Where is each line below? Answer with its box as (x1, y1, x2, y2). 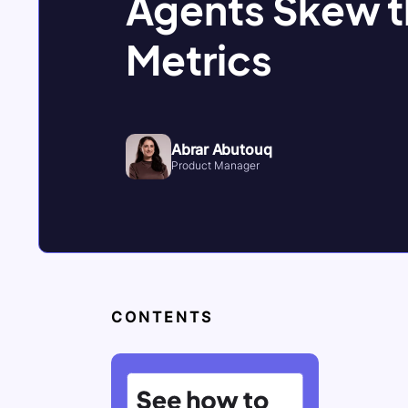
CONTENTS (111, 308, 213, 326)
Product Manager (171, 158, 260, 172)
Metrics (126, 34, 272, 85)
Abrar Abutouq (171, 140, 272, 158)
